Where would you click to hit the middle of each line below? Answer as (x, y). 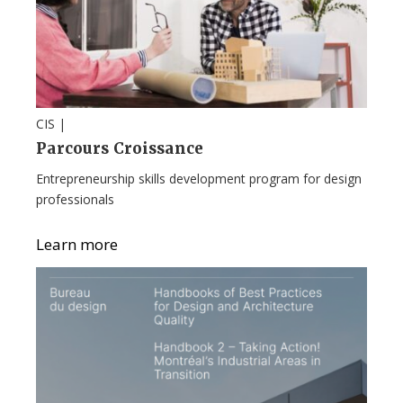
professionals (75, 199)
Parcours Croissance (120, 148)
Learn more (77, 244)
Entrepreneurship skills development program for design (199, 178)
